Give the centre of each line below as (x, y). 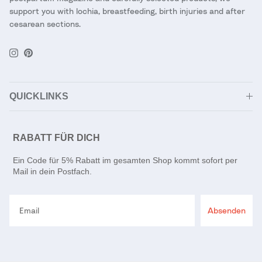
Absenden (227, 210)
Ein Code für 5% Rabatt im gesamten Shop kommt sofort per (125, 160)
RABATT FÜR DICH (58, 137)
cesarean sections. (45, 23)
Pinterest (45, 56)
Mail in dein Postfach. (52, 171)
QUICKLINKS (39, 96)
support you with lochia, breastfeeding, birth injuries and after (127, 11)
